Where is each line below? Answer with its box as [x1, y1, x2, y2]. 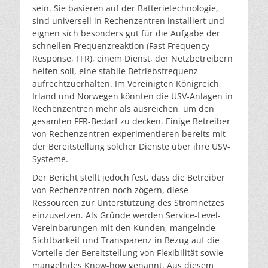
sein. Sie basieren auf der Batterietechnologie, [32, 2, 218, 14]
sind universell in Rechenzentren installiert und [32, 14, 224, 26]
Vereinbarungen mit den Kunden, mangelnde [32, 221, 215, 233]
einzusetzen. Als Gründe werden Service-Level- [32, 209, 221, 221]
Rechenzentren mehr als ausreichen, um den [32, 102, 214, 114]
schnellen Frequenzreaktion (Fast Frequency [32, 39, 209, 51]
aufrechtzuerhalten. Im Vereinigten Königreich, [32, 77, 221, 89]
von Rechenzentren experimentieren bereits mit [32, 127, 226, 139]
